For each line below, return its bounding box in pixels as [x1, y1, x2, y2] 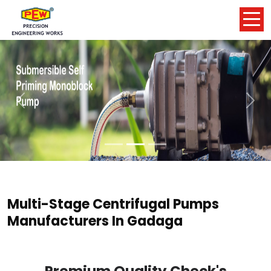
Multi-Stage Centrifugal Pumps [7, 195, 219, 214]
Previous [19, 100, 60, 113]
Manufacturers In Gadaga [7, 212, 183, 230]
